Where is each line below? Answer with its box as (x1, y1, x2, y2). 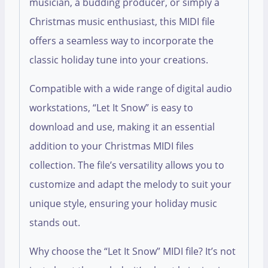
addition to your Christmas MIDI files (29, 139, 194, 153)
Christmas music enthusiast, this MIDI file (29, 15, 215, 29)
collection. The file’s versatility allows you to (29, 159, 224, 172)
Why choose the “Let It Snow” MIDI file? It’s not (29, 245, 236, 258)
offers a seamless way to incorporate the (29, 34, 214, 48)
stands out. (29, 216, 80, 230)
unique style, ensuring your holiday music (29, 197, 217, 211)
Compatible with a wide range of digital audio (29, 82, 232, 96)
